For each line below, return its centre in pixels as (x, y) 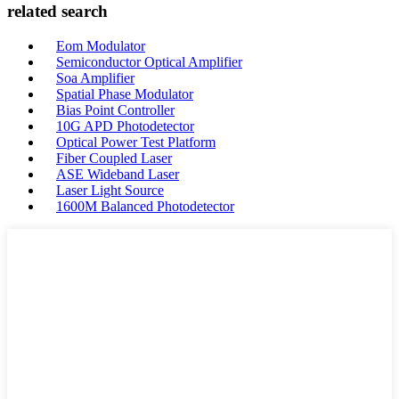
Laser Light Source (110, 190)
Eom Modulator (101, 46)
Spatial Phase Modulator (125, 94)
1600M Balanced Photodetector (145, 206)
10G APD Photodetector (125, 126)
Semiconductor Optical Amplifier (149, 62)
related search (57, 12)
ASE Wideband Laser (118, 174)
